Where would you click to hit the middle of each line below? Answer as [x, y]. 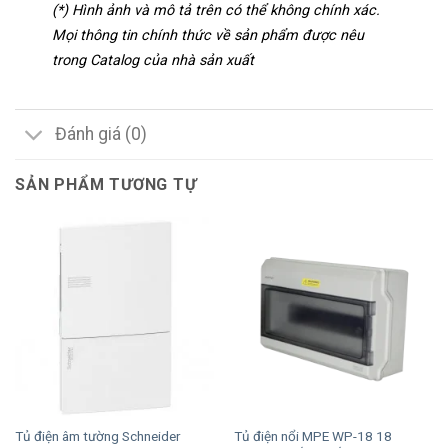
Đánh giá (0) [101, 134]
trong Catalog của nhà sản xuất [152, 60]
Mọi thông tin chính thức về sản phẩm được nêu [207, 35]
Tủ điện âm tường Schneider [97, 436]
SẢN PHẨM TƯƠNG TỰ [106, 184]
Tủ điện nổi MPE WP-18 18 [312, 436]
